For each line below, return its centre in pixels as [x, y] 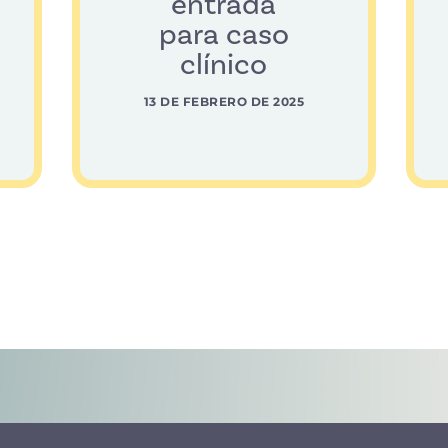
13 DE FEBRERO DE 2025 [224, 102]
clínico [224, 65]
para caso [223, 35]
